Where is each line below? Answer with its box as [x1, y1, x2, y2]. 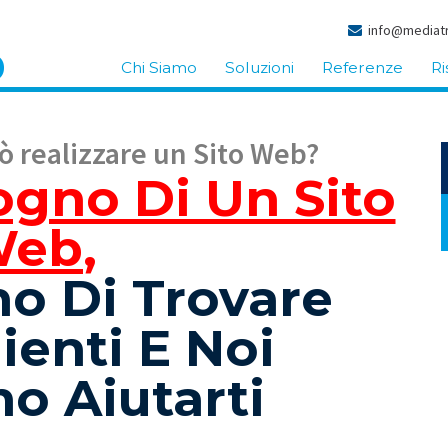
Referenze [322, 58, 403, 77]
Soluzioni [225, 58, 294, 77]
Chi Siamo [121, 58, 197, 77]
